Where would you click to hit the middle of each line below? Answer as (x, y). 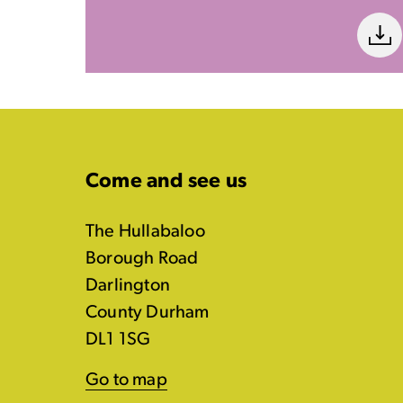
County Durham (148, 313)
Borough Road (142, 259)
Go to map (126, 381)
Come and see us (166, 182)
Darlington (128, 286)
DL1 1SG (118, 340)
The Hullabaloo (145, 232)
